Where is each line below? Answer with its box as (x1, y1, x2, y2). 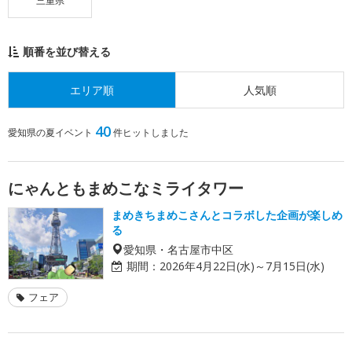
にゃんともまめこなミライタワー (8, 177, 244, 199)
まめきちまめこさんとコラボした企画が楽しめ (112, 207, 343, 222)
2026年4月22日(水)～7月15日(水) (159, 258, 324, 273)
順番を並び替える (23, 43, 111, 59)
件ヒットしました (113, 125, 189, 139)
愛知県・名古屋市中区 (123, 243, 233, 255)
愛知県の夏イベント (8, 125, 93, 139)
